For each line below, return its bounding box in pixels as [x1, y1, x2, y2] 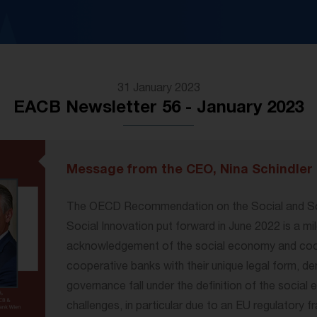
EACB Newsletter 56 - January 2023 [13, 100, 304, 117]
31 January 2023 [117, 83, 200, 95]
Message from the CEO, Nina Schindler [67, 164, 313, 177]
